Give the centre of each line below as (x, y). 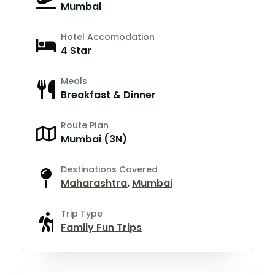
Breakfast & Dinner (108, 95)
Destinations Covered (109, 169)
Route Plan (85, 125)
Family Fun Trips (101, 227)
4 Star (76, 50)
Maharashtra (94, 183)
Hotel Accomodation (108, 37)
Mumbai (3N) (94, 139)
